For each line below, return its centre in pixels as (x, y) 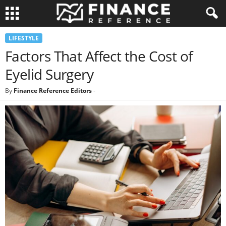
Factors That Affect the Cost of (99, 56)
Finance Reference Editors (53, 91)
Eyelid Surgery (49, 74)
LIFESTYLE (24, 38)
